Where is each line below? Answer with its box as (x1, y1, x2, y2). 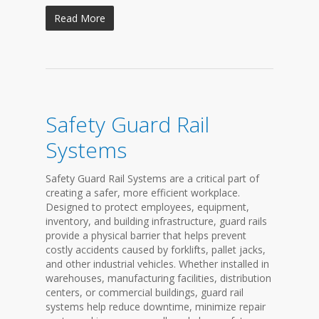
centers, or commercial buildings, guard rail (46, 286, 244, 299)
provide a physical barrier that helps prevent (46, 229, 246, 242)
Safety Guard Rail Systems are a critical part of (46, 172, 259, 185)
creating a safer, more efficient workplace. (46, 186, 240, 199)
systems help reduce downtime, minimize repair (46, 300, 266, 313)
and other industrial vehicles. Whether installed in (46, 257, 269, 271)
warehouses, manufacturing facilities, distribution (46, 271, 271, 285)
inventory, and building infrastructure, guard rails (46, 214, 267, 228)
